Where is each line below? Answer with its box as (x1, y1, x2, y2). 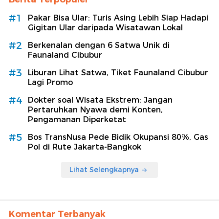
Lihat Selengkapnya (69, 165, 139, 175)
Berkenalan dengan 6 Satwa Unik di (28, 41, 170, 50)
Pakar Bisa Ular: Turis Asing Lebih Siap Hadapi (28, 13, 208, 23)
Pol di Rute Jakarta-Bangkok (28, 142, 141, 152)
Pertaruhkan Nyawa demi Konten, (28, 105, 163, 115)
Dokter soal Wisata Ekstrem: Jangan (28, 95, 173, 105)
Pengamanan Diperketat (28, 115, 126, 125)
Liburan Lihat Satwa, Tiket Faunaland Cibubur (28, 68, 208, 78)
